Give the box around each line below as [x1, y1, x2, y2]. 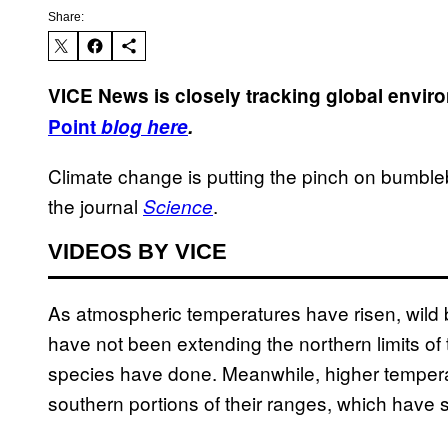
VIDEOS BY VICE [48, 239, 227, 265]
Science [143, 193, 213, 220]
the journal [48, 192, 138, 220]
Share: [48, 10, 84, 25]
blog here [101, 113, 188, 141]
